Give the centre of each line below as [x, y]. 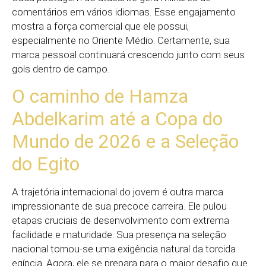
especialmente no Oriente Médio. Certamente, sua [121, 41]
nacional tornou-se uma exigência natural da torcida [124, 248]
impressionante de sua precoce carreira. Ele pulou [119, 206]
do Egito [46, 164]
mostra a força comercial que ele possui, [100, 26]
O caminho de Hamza [100, 96]
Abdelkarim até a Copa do [117, 118]
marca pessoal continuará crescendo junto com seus [128, 55]
